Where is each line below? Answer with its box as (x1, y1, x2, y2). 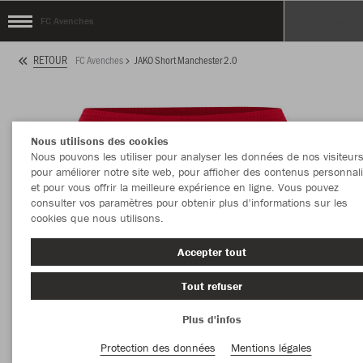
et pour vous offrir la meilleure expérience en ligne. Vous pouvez (30, 180, 339, 194)
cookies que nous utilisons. (30, 211, 164, 225)
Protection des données (100, 340, 216, 355)
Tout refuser (181, 278, 242, 293)
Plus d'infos (182, 312, 241, 327)
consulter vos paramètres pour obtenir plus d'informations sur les (30, 195, 348, 210)
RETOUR (33, 52, 67, 68)
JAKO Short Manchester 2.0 (135, 53, 237, 66)
